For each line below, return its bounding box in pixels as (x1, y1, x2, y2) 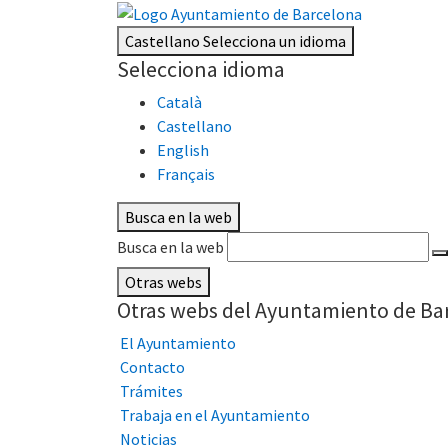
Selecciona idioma (117, 55, 285, 84)
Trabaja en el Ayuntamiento (120, 405, 310, 426)
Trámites (120, 381, 183, 402)
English (157, 140, 209, 161)
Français (157, 164, 215, 185)
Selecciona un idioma (203, 31, 346, 52)
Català (157, 92, 202, 113)
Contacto (120, 357, 185, 378)
